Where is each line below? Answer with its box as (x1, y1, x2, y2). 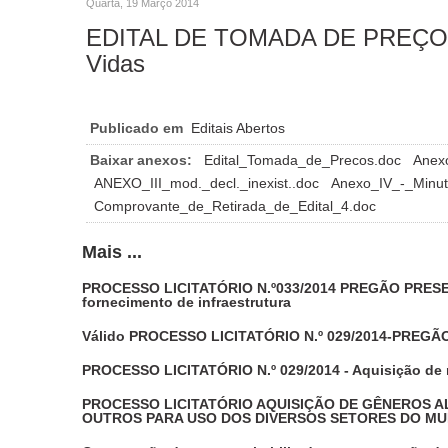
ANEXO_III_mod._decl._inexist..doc (94, 174, 323, 191)
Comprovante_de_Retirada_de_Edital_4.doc (94, 197, 376, 214)
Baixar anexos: (90, 151, 192, 168)
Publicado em (90, 119, 183, 136)
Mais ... (82, 241, 142, 262)
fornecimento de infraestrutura (82, 293, 291, 310)
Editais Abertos (191, 119, 285, 136)
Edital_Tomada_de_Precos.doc (204, 151, 405, 168)
